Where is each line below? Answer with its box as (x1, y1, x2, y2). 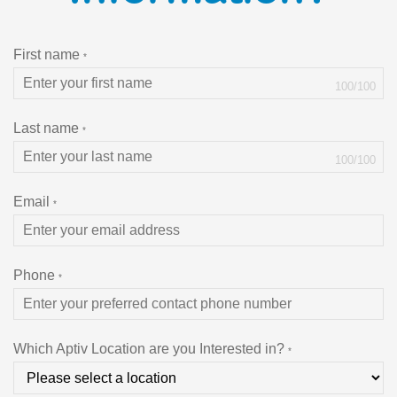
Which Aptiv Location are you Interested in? (13, 341, 284, 356)
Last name (13, 121, 79, 136)
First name (13, 47, 80, 62)
